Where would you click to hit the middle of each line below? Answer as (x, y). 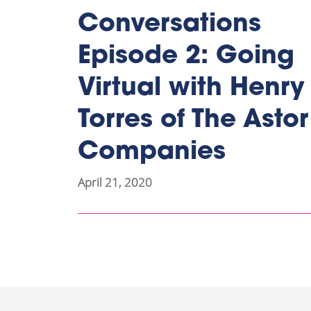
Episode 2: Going (186, 57)
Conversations (169, 25)
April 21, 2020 (115, 182)
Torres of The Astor (193, 120)
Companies (152, 152)
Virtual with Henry (191, 89)
